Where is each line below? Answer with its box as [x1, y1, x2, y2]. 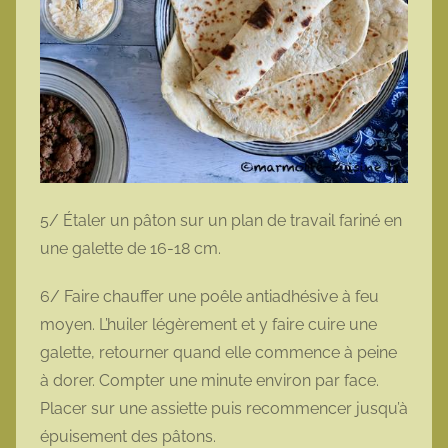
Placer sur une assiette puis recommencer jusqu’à [40, 398, 408, 418]
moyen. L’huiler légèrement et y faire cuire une [40, 314, 377, 334]
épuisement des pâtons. [40, 426, 220, 446]
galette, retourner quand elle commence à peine [40, 342, 397, 362]
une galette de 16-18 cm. [40, 238, 225, 258]
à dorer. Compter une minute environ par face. [40, 370, 379, 390]
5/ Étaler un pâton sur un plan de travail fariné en [40, 210, 402, 230]
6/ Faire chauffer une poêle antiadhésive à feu [40, 286, 379, 306]
